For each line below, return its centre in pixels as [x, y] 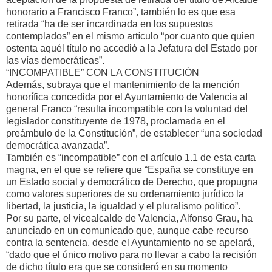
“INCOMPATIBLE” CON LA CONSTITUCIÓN [103, 72]
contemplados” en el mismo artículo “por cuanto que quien [131, 36]
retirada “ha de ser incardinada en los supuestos [110, 24]
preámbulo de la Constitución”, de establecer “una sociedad [134, 133]
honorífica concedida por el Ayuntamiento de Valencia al [127, 97]
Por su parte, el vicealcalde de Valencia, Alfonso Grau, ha [129, 218]
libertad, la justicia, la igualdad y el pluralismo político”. [123, 206]
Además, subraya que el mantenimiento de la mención [123, 84]
